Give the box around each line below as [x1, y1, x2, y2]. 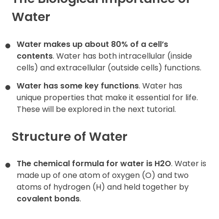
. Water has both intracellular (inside [53, 50, 192, 62]
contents [17, 50, 53, 62]
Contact [9, 19, 46, 31]
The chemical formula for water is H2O [17, 158, 171, 170]
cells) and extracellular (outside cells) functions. [17, 62, 201, 73]
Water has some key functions [17, 80, 139, 91]
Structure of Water [12, 128, 128, 146]
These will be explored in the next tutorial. [17, 103, 176, 115]
